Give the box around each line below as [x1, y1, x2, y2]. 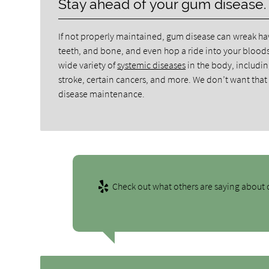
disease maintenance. [58, 88, 145, 100]
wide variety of [58, 59, 118, 71]
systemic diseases [117, 59, 186, 71]
